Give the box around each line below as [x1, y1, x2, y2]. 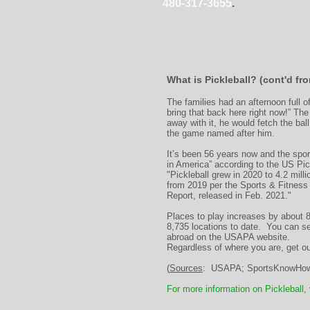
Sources [170, 263, 203, 273]
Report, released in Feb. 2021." [167, 190, 291, 201]
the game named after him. [167, 128, 275, 138]
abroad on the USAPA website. [167, 232, 293, 242]
